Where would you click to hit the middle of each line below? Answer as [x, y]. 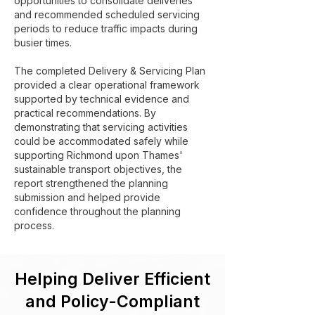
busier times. [43, 43]
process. [34, 225]
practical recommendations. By [85, 113]
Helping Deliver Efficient [112, 279]
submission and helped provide [87, 197]
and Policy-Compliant [112, 302]
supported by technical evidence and [102, 99]
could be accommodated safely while [101, 141]
